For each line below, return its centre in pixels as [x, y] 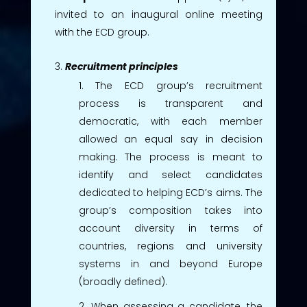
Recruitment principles [121, 66]
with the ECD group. [102, 32]
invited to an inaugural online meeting [159, 14]
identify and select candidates [171, 174]
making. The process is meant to [171, 157]
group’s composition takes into [171, 210]
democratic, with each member [171, 121]
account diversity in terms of [171, 228]
